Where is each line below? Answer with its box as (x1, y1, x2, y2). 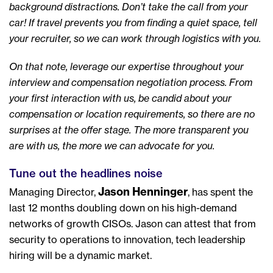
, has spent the (188, 186, 253, 198)
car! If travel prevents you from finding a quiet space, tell (9, 16, 257, 29)
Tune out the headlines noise (9, 166, 163, 180)
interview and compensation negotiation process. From (9, 76, 252, 88)
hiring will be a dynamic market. (9, 249, 152, 261)
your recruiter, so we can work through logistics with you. (9, 32, 261, 44)
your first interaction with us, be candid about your (9, 92, 232, 104)
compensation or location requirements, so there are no (9, 108, 255, 120)
